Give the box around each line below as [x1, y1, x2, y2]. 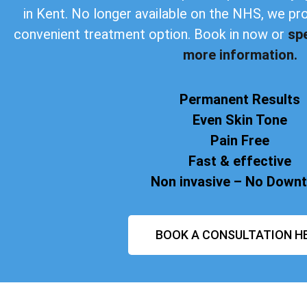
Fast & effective [188, 152, 291, 169]
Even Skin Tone [193, 111, 287, 128]
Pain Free [210, 132, 269, 149]
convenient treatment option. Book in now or [14, 26, 288, 43]
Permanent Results [180, 90, 300, 108]
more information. [182, 47, 297, 64]
